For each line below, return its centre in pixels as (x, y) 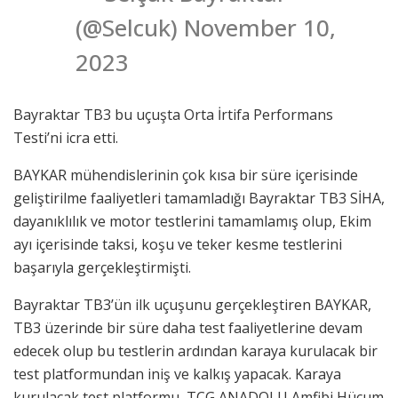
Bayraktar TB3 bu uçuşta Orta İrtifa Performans (173, 114)
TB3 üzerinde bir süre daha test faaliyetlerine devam (188, 327)
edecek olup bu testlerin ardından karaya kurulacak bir (195, 350)
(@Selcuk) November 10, (206, 27)
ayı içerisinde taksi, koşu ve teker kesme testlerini (178, 244)
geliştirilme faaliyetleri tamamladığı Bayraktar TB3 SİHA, (199, 198)
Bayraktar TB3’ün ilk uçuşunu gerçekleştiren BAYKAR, (192, 304)
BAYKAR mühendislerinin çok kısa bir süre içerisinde (186, 175)
